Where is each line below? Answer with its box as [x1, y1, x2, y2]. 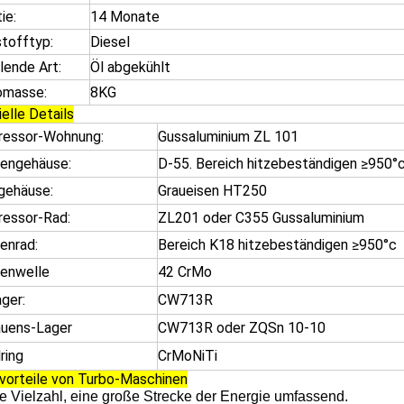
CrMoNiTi [158, 347, 217, 364]
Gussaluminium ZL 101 [158, 128, 298, 145]
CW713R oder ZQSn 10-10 [158, 319, 326, 336]
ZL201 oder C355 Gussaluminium [158, 209, 364, 226]
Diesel [90, 33, 130, 50]
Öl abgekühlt [90, 59, 170, 76]
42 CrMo [158, 263, 212, 280]
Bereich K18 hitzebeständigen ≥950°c [158, 236, 397, 253]
